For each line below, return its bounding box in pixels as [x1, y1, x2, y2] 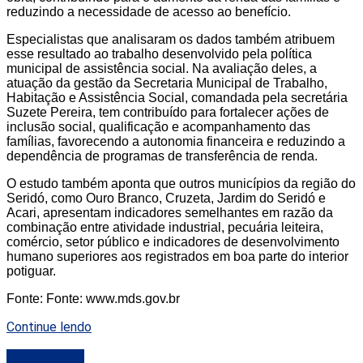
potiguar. [6, 263, 56, 278]
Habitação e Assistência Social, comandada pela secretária [6, 90, 348, 105]
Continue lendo [6, 318, 92, 335]
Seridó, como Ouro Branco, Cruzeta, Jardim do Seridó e [6, 190, 326, 205]
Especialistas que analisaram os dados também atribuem [6, 32, 335, 46]
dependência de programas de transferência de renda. [6, 148, 318, 163]
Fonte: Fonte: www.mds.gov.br [6, 291, 180, 305]
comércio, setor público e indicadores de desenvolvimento [6, 234, 340, 249]
